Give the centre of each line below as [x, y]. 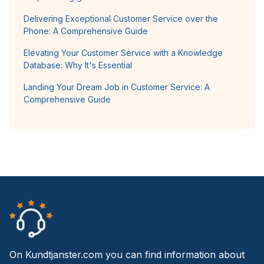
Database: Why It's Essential [78, 65]
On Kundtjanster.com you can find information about [127, 254]
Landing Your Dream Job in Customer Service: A [117, 87]
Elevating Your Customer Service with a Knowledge [123, 52]
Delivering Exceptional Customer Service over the [121, 18]
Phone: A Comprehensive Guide [86, 31]
